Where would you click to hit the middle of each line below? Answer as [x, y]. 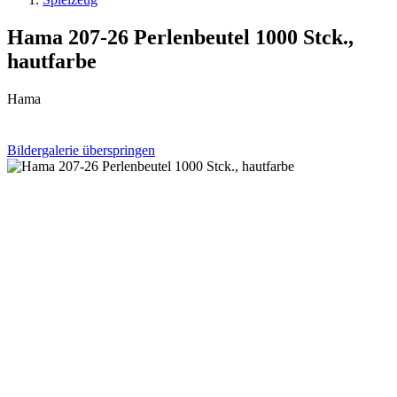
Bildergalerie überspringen [81, 150]
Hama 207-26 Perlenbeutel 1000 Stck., [180, 37]
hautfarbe [52, 61]
